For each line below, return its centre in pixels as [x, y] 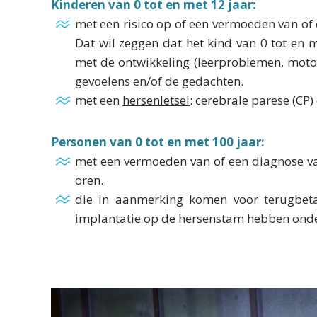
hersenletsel [156, 100]
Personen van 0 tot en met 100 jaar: [158, 142]
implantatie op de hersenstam [160, 218]
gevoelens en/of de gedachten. [159, 81]
